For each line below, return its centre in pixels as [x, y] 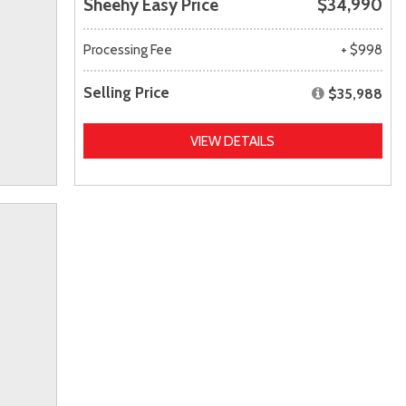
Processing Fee [127, 49]
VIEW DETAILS [233, 141]
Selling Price [126, 92]
